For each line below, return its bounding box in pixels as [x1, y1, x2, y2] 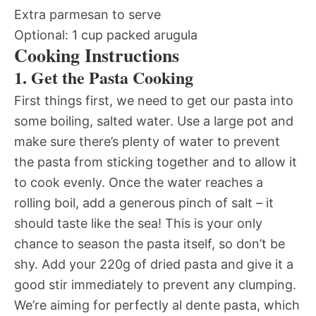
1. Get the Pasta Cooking [14, 65, 193, 90]
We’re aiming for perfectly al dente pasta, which [14, 298, 300, 313]
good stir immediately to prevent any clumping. [14, 277, 296, 293]
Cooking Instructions [14, 42, 179, 69]
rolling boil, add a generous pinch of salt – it [14, 195, 274, 211]
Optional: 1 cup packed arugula [14, 28, 197, 43]
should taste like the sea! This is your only [14, 216, 262, 231]
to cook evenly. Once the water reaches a [14, 175, 263, 190]
